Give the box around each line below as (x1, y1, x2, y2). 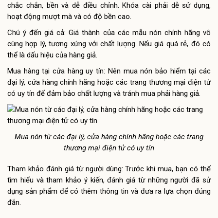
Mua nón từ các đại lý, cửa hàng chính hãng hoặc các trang (15, 132, 203, 141)
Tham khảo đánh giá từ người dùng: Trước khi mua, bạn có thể (7, 164, 211, 173)
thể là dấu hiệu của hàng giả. (7, 50, 97, 59)
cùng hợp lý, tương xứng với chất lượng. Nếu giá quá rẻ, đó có (7, 39, 211, 48)
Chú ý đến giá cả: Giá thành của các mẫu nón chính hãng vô (7, 28, 211, 37)
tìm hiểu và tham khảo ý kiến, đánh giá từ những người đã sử (7, 175, 211, 184)
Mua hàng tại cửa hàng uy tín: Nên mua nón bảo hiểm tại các (7, 66, 211, 75)
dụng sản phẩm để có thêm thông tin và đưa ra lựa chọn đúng (7, 186, 211, 196)
